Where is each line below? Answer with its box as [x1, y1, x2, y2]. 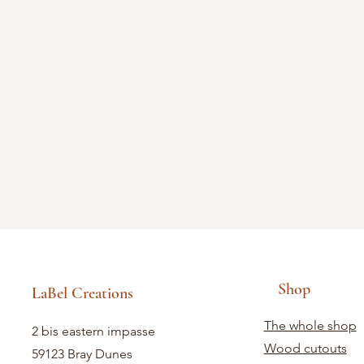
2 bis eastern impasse [31, 323, 155, 339]
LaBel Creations [31, 284, 133, 303]
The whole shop [263, 318, 357, 333]
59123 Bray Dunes [31, 346, 132, 362]
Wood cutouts [263, 340, 347, 356]
